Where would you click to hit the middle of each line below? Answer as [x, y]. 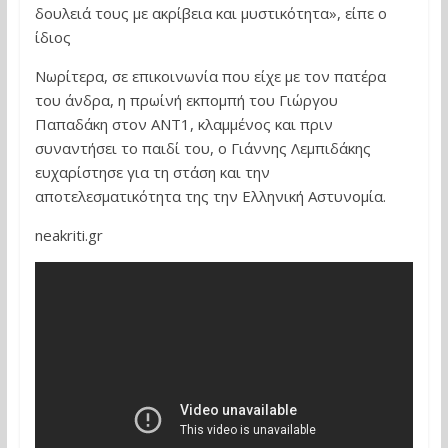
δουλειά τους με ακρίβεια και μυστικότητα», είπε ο [210, 13]
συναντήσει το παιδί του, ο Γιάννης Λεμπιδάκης [202, 148]
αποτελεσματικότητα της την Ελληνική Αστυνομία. [210, 196]
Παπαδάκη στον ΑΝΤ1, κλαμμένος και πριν [183, 124]
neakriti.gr [68, 235]
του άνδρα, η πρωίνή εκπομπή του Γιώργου [186, 100]
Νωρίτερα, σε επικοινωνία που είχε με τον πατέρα [210, 76]
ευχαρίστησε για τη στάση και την [152, 172]
